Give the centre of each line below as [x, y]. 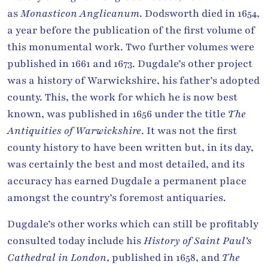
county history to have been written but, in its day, [130, 147]
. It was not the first [189, 130]
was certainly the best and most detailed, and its [126, 164]
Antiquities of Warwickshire [74, 130]
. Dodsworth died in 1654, [200, 13]
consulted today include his [75, 240]
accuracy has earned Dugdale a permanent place [127, 181]
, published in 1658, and [164, 257]
